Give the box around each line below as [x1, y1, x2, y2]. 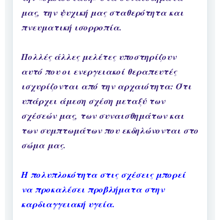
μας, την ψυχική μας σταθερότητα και [21, 6, 184, 19]
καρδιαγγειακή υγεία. [21, 198, 115, 211]
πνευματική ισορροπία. [21, 21, 122, 34]
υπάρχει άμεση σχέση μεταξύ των [21, 95, 165, 108]
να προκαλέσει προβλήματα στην [21, 183, 165, 196]
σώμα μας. [21, 139, 66, 152]
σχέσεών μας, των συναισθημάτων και [21, 110, 184, 122]
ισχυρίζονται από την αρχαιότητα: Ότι [21, 80, 192, 93]
